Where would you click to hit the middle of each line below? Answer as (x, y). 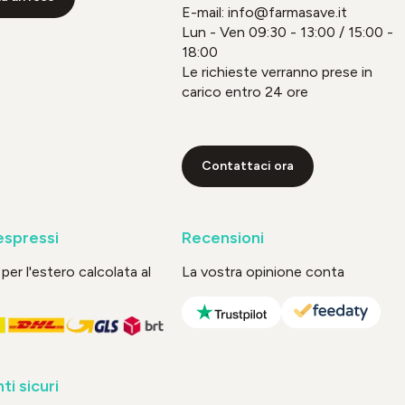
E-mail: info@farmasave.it (264, 12)
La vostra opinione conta (263, 271)
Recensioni (222, 237)
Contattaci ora (247, 165)
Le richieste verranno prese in (277, 71)
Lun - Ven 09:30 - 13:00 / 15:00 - (287, 32)
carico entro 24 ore (245, 91)
